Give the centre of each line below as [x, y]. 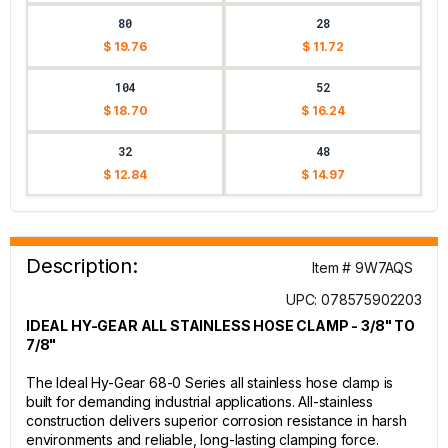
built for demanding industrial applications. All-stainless [200, 401]
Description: [82, 266]
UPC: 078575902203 [353, 299]
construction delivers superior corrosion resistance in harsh [216, 420]
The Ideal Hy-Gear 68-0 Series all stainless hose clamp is [210, 382]
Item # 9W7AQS [362, 267]
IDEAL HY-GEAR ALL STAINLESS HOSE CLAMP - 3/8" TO [220, 325]
